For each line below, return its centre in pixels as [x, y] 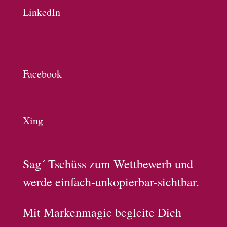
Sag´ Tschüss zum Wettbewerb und [108, 164]
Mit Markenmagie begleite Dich [102, 212]
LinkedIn [41, 12]
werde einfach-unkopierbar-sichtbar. [111, 182]
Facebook [42, 74]
